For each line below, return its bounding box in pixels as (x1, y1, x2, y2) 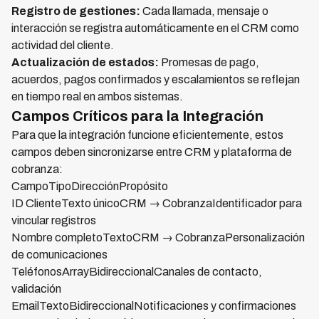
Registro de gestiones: (11, 5, 140, 18)
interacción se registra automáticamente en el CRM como (11, 22, 299, 35)
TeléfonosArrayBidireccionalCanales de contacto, (11, 266, 262, 278)
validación (11, 283, 61, 296)
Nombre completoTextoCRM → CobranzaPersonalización (11, 231, 305, 244)
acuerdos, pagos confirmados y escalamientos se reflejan (11, 73, 300, 86)
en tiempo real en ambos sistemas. (11, 90, 183, 103)
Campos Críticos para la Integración (11, 108, 263, 125)
